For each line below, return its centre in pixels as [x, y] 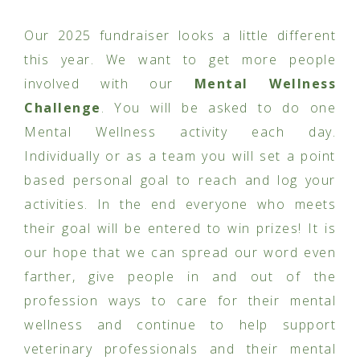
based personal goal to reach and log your [180, 180]
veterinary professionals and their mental [180, 349]
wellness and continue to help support [180, 325]
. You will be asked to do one [218, 108]
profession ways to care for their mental [180, 301]
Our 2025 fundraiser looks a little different [180, 36]
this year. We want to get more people [180, 60]
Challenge [63, 108]
